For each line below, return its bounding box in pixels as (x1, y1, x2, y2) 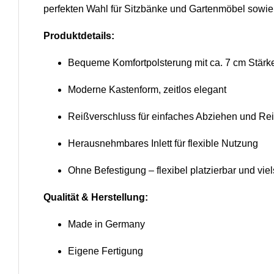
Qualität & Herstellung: (43, 192, 148, 203)
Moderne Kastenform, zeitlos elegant (67, 84, 226, 95)
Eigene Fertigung (67, 246, 143, 257)
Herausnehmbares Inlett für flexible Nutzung (67, 138, 258, 149)
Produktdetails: (43, 31, 114, 42)
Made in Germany (67, 219, 145, 230)
